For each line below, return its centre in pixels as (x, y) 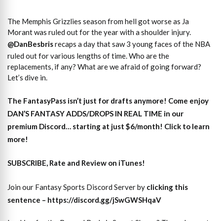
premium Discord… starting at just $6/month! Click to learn (109, 126)
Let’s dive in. (27, 78)
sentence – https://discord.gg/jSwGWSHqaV (84, 200)
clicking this (167, 187)
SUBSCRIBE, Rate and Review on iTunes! (76, 163)
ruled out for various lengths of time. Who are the (88, 56)
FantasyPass (45, 100)
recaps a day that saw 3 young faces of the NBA (132, 44)
